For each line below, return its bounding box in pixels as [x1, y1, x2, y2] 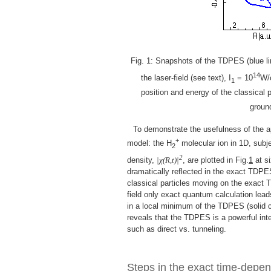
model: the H [127, 138, 172, 148]
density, [127, 155, 157, 165]
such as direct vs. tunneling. [127, 224, 226, 233]
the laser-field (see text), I [140, 73, 231, 83]
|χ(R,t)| [157, 155, 179, 165]
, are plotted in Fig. [183, 155, 249, 165]
